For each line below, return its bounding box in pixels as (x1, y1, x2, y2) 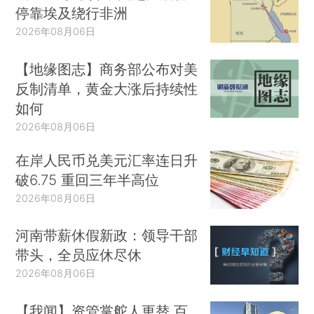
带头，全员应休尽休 (15, 246, 142, 264)
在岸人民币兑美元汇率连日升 (15, 151, 198, 169)
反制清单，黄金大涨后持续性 (15, 79, 198, 97)
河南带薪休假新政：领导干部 (15, 226, 198, 245)
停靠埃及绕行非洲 (15, 4, 128, 22)
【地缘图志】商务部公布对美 (15, 60, 198, 78)
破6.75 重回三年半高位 (15, 170, 160, 189)
